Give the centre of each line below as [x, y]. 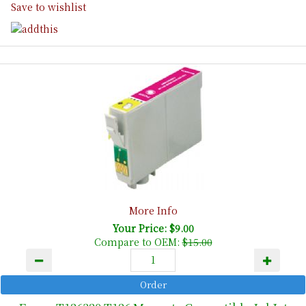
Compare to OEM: [138, 242]
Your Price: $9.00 [153, 228]
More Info [153, 211]
